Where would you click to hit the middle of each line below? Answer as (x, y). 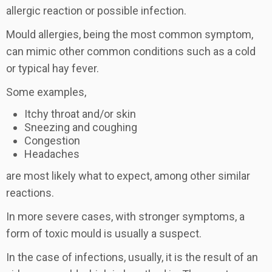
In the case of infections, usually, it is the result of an (132, 257)
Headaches (52, 154)
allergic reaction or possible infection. (96, 11)
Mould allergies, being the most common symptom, (130, 35)
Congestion (52, 141)
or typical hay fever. (53, 69)
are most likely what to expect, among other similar (128, 176)
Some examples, (46, 92)
